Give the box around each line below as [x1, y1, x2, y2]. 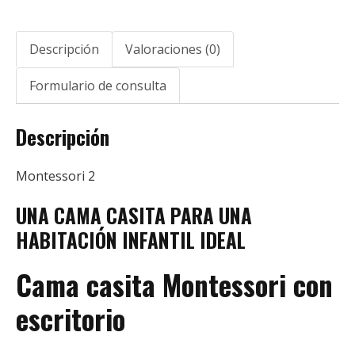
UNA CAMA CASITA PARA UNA [16, 200, 252, 231]
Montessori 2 [16, 167, 95, 185]
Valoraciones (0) [125, 40, 220, 59]
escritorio [16, 298, 125, 340]
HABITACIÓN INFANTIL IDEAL [16, 225, 246, 255]
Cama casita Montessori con [16, 264, 333, 306]
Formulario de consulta [29, 77, 166, 95]
